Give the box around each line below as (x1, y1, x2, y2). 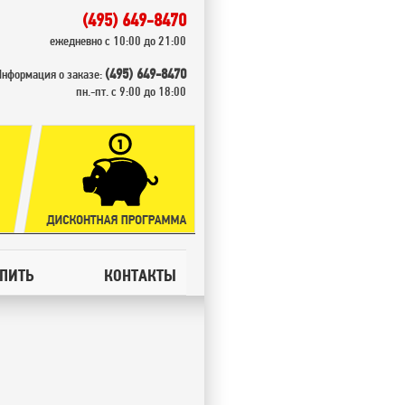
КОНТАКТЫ (104, 266, 176, 285)
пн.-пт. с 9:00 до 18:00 (76, 84, 186, 99)
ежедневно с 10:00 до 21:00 (50, 33, 186, 48)
